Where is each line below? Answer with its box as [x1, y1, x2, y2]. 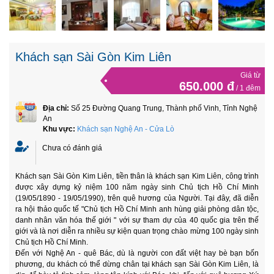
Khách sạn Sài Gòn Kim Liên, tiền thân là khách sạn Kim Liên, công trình [15, 172, 259, 181]
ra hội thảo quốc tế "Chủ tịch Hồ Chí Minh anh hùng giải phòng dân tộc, [15, 205, 259, 214]
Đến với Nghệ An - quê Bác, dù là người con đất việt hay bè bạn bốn [15, 249, 259, 258]
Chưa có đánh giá [42, 144, 102, 153]
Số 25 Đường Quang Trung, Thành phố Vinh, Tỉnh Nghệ [71, 104, 257, 113]
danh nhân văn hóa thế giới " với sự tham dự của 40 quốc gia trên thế [15, 216, 259, 225]
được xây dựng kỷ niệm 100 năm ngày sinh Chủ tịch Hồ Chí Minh [15, 183, 259, 192]
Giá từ [240, 71, 261, 80]
